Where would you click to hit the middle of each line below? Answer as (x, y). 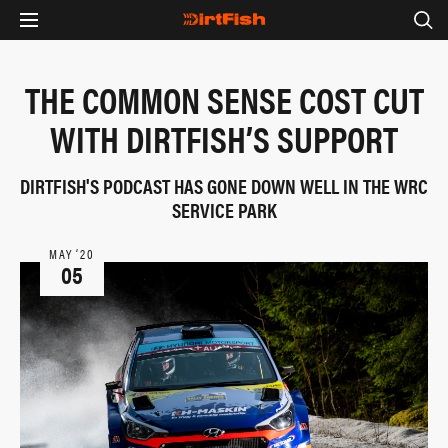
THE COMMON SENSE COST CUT (224, 99)
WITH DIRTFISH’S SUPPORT (224, 138)
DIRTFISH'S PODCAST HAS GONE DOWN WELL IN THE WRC (224, 185)
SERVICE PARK (224, 209)
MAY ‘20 (72, 253)
